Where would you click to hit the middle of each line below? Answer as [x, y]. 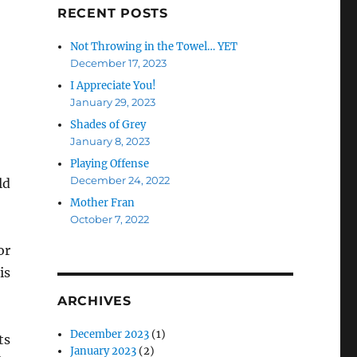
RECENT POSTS [112, 13]
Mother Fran [103, 202]
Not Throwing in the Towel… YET [154, 46]
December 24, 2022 [120, 180]
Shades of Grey [108, 124]
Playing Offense [110, 163]
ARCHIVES [94, 300]
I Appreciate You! [114, 85]
